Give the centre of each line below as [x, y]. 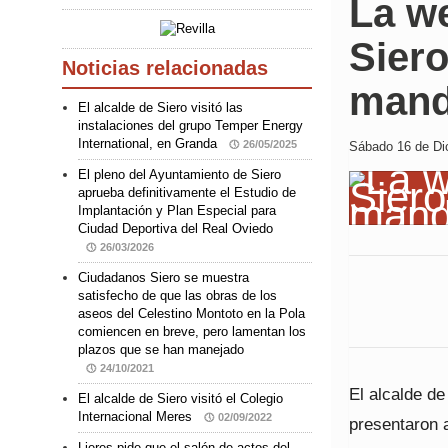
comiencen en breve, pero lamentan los [192, 331]
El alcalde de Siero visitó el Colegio [180, 398]
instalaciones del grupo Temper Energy [190, 125]
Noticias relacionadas [165, 68]
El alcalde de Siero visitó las [160, 107]
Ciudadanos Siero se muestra [163, 277]
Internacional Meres [137, 416]
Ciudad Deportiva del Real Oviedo [175, 228]
